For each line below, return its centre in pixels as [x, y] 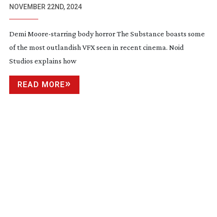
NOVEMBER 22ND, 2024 [45, 7]
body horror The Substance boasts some [140, 34]
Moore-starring [52, 34]
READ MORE [41, 85]
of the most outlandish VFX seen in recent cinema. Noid [96, 47]
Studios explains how [43, 61]
